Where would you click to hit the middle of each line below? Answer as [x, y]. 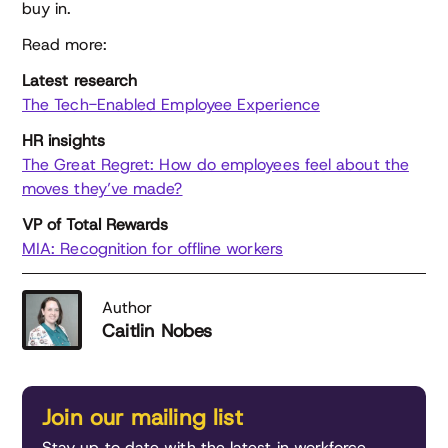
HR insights [63, 140]
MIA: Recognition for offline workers [152, 248]
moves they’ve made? [102, 188]
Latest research [80, 80]
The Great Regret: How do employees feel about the [215, 164]
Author [127, 307]
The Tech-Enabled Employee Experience [171, 104]
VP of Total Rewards [95, 224]
